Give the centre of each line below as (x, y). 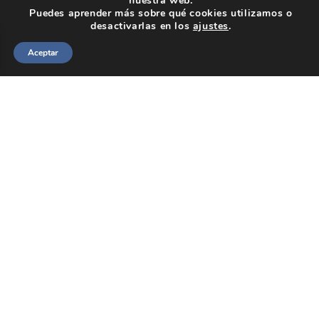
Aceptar (43, 53)
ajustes (211, 26)
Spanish (46, 64)
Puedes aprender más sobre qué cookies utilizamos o (161, 13)
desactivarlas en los (142, 26)
